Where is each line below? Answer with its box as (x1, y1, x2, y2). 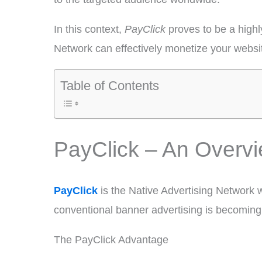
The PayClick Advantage (54, 234, 168, 246)
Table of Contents (60, 78, 159, 93)
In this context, (54, 23, 125, 35)
